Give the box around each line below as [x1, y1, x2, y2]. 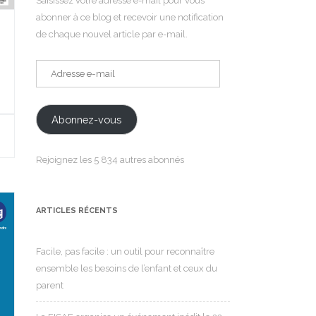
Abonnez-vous [51, 113, 122, 126]
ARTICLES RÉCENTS [36, 205, 118, 215]
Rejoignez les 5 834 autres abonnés [36, 154, 184, 165]
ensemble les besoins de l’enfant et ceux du [36, 262, 217, 274]
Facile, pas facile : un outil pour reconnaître [36, 245, 214, 257]
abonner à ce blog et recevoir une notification [36, 12, 224, 23]
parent [36, 279, 63, 291]
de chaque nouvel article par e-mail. [36, 29, 188, 39]
